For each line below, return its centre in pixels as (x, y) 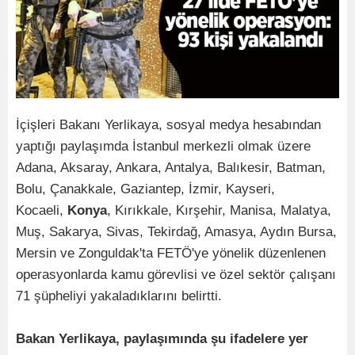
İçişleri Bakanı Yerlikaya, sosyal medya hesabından (168, 124)
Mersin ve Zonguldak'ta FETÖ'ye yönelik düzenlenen (171, 253)
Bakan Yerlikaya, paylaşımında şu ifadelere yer (162, 338)
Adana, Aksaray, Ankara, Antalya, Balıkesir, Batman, (171, 167)
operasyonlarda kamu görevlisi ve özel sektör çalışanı (176, 274)
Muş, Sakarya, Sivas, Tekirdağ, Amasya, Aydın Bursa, (176, 231)
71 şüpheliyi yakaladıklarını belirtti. (119, 296)
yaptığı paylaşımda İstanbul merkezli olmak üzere (163, 146)
